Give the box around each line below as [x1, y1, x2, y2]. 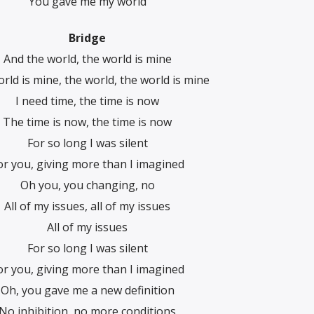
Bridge [69, 30, 106, 46]
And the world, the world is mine [3, 51, 172, 67]
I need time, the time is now [15, 93, 159, 109]
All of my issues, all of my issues [4, 198, 170, 214]
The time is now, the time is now [3, 114, 172, 130]
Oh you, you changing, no [20, 177, 155, 193]
